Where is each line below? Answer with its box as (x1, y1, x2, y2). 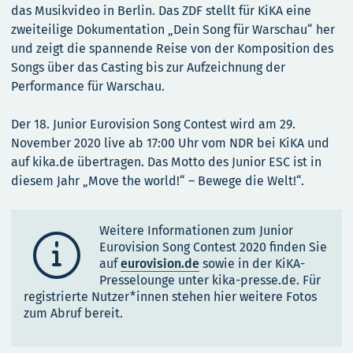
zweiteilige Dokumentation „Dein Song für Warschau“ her (11, 22, 335, 38)
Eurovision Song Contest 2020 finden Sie (99, 240, 327, 255)
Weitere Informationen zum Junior (99, 223, 293, 239)
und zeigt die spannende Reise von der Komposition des (11, 41, 333, 57)
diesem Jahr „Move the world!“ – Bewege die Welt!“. (11, 173, 304, 189)
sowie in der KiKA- (199, 256, 305, 272)
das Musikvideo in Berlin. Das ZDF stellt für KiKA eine (11, 3, 311, 19)
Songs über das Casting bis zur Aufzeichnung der (11, 60, 285, 76)
